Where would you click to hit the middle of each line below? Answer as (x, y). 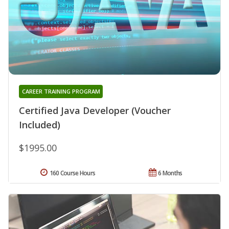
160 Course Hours (72, 173)
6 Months (170, 173)
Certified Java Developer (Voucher (95, 111)
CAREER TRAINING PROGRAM (61, 91)
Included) (40, 125)
